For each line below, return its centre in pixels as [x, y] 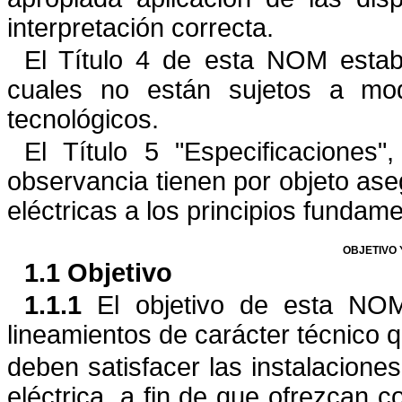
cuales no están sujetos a [175, 89]
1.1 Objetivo [99, 273]
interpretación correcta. [140, 27]
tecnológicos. [83, 119]
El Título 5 [100, 151]
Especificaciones [281, 151]
